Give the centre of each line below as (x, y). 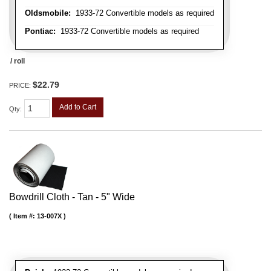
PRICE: (21, 86)
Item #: (25, 216)
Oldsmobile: (48, 13)
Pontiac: (40, 31)
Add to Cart (78, 107)
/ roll (18, 61)
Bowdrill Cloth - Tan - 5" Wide (72, 197)
